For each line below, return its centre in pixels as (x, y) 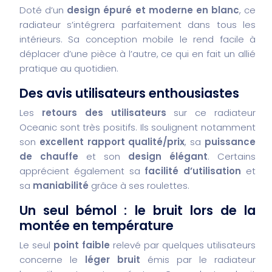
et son (103, 156)
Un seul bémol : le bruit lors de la (138, 210)
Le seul (36, 245)
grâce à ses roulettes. (139, 185)
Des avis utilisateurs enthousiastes (129, 93)
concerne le (52, 259)
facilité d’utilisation (193, 171)
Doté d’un (43, 10)
